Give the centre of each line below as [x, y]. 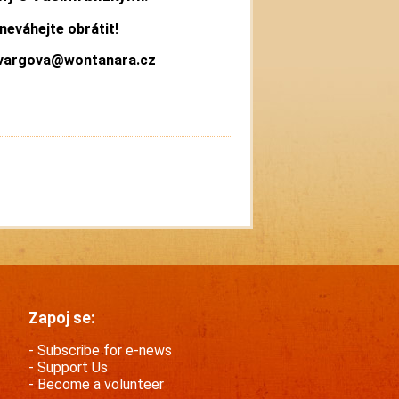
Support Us [73, 368]
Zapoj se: [62, 318]
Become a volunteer [101, 385]
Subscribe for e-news [105, 351]
